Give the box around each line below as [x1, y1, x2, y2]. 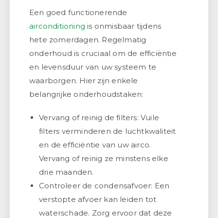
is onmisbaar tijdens [85, 21, 162, 31]
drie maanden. [39, 167, 94, 177]
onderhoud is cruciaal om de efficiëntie [29, 48, 177, 58]
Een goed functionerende [29, 7, 127, 17]
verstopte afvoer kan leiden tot [39, 194, 157, 204]
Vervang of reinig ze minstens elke [39, 153, 168, 163]
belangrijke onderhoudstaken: [29, 89, 144, 99]
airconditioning [29, 21, 85, 31]
